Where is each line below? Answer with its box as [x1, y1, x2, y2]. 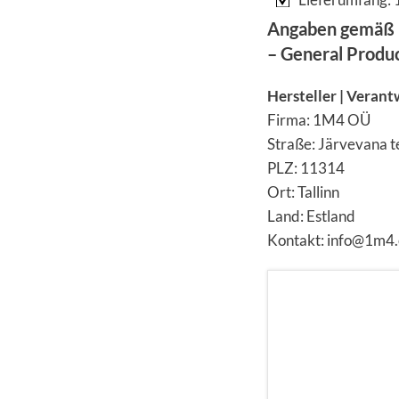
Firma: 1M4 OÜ [267, 110, 370, 129]
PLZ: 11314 [267, 159, 345, 177]
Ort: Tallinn [267, 183, 339, 201]
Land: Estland [267, 207, 355, 225]
